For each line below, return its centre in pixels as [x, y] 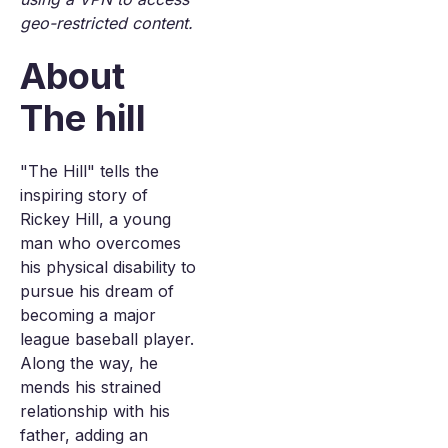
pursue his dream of [97, 291]
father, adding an [84, 435]
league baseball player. [107, 339]
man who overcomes [100, 243]
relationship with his [95, 411]
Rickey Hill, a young [95, 219]
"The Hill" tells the [89, 171]
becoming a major [88, 315]
